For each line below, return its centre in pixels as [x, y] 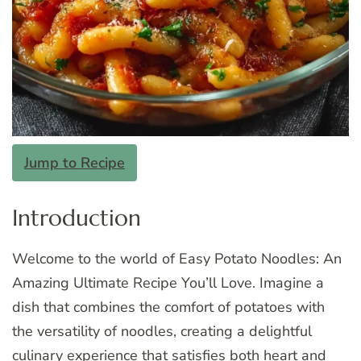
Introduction [77, 218]
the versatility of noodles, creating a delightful [162, 331]
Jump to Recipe [75, 163]
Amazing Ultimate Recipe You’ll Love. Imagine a [168, 282]
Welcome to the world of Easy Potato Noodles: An [177, 258]
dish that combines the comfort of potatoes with [168, 307]
